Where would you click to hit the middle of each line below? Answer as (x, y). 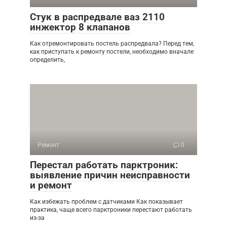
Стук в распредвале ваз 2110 (97, 17)
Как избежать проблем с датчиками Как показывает (106, 202)
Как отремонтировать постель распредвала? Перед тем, (112, 44)
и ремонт (51, 185)
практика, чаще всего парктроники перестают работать (111, 210)
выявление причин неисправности (110, 175)
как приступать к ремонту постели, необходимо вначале (112, 52)
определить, (47, 60)
